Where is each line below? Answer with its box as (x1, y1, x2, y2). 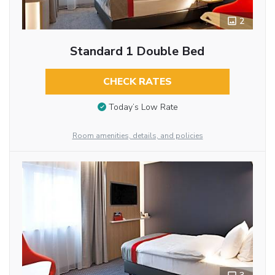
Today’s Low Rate (108, 101, 178, 113)
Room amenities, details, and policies (72, 131, 203, 141)
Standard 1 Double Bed (70, 43, 205, 60)
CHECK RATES (103, 75, 172, 89)
